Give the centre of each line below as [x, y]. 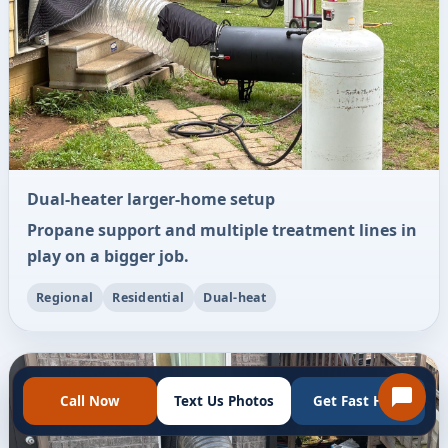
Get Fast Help [358, 401]
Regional [65, 297]
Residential [148, 297]
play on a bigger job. [107, 256]
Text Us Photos [224, 401]
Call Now [90, 401]
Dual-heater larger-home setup [150, 198]
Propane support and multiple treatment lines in [221, 230]
